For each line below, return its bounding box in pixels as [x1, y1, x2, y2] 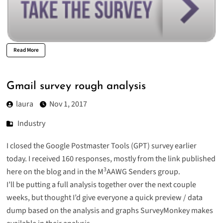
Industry [17, 118, 46, 129]
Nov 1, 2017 [49, 99, 87, 110]
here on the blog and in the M [6, 166, 104, 178]
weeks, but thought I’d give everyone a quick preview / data [6, 192, 203, 204]
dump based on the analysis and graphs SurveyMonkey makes [6, 205, 213, 217]
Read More [13, 46, 39, 54]
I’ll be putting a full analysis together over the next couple [6, 179, 196, 191]
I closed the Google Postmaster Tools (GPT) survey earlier [6, 140, 197, 152]
